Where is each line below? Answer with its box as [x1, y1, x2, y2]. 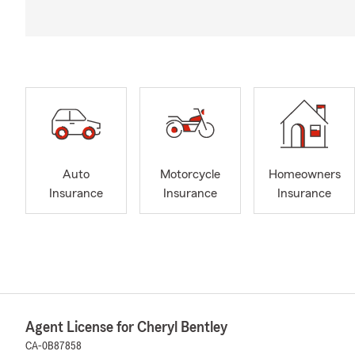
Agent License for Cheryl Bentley [25, 319, 227, 335]
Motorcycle [160, 168, 220, 181]
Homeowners [268, 168, 341, 181]
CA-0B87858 [25, 341, 82, 352]
